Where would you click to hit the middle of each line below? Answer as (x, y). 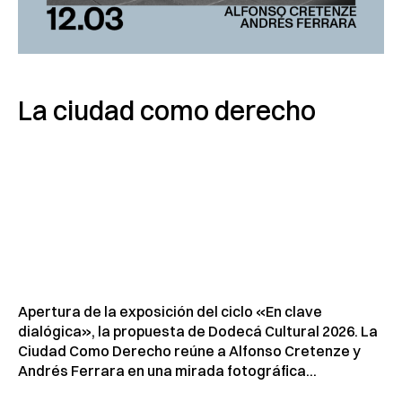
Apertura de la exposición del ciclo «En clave (170, 312)
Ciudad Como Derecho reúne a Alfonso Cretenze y (189, 351)
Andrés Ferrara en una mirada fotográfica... (167, 371)
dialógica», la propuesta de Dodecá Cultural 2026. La (198, 332)
